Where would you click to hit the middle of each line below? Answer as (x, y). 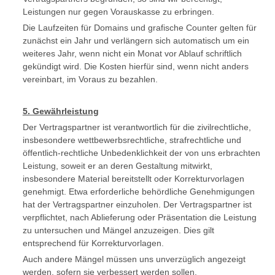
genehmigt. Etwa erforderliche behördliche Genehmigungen (138, 192)
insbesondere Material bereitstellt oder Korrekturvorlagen (133, 179)
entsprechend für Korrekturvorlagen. (93, 243)
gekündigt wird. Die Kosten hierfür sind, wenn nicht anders (135, 66)
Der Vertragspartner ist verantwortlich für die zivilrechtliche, (137, 127)
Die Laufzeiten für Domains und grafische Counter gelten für (139, 28)
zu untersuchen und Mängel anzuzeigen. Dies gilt (118, 230)
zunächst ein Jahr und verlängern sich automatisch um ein (136, 41)
